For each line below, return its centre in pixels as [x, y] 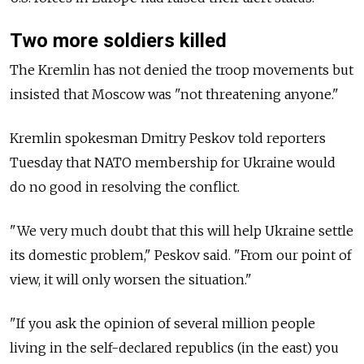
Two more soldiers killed [118, 40]
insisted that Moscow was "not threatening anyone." [174, 94]
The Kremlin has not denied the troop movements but [182, 69]
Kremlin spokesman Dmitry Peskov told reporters [168, 138]
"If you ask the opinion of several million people [162, 323]
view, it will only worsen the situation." [131, 279]
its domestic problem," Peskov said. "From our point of [181, 255]
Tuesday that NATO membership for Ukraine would [173, 162]
